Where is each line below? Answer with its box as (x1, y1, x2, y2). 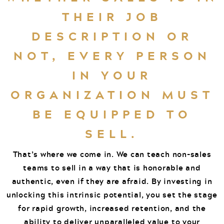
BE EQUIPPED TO (32, 104, 192, 123)
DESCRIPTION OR (31, 26, 193, 45)
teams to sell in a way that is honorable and (23, 161, 201, 173)
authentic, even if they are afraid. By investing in (11, 174, 212, 187)
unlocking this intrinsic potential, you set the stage (6, 188, 218, 200)
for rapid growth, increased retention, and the (18, 201, 206, 214)
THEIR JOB (62, 6, 162, 26)
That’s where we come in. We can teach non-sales (12, 147, 211, 160)
